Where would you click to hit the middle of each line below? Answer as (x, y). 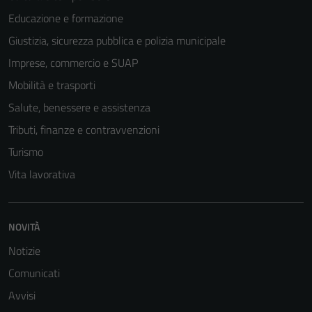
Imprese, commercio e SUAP (73, 63)
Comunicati (34, 273)
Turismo (26, 152)
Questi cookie (205, 274)
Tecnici (193, 256)
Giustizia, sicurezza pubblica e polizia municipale (117, 40)
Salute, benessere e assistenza (79, 107)
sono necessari (209, 290)
